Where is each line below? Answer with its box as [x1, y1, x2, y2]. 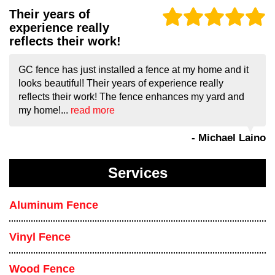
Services [107, 165, 168, 182]
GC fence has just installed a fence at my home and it [18, 64, 249, 76]
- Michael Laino [192, 132, 266, 144]
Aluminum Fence [9, 199, 98, 212]
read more [71, 105, 115, 116]
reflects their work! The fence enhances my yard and [18, 91, 244, 103]
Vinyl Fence [9, 231, 71, 244]
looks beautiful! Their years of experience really [18, 78, 223, 89]
